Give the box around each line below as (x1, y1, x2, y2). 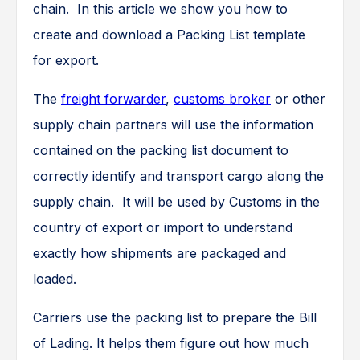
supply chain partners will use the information (33, 117, 313, 133)
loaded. (33, 271, 76, 288)
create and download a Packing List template (33, 27, 305, 43)
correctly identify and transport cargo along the (33, 168, 324, 185)
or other (271, 91, 325, 108)
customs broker (174, 91, 271, 108)
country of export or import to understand (33, 219, 292, 236)
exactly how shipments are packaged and (33, 245, 286, 262)
